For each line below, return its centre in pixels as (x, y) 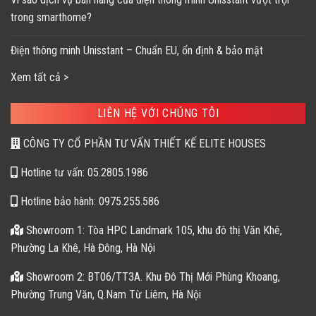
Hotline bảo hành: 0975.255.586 (89, 201)
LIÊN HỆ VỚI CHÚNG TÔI (158, 113)
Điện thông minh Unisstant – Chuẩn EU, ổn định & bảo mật (137, 50)
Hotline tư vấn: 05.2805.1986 (83, 172)
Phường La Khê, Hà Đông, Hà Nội (83, 248)
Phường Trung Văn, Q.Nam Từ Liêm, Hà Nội (106, 294)
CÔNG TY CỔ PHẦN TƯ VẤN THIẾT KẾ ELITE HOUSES (143, 143)
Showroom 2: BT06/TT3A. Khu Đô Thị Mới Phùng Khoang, (152, 276)
